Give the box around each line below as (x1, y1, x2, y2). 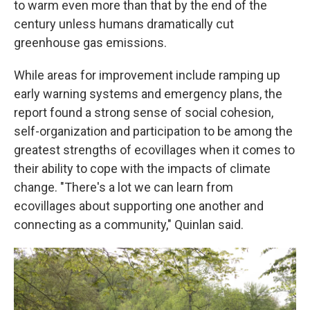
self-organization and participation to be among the (14, 124, 293, 138)
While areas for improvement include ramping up (14, 68, 280, 82)
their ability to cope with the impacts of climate (14, 161, 271, 176)
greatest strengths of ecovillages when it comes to (14, 143, 295, 157)
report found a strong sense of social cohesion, (14, 105, 273, 120)
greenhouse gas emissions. (14, 35, 167, 50)
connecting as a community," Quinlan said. (14, 217, 244, 232)
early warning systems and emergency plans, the (14, 86, 282, 101)
